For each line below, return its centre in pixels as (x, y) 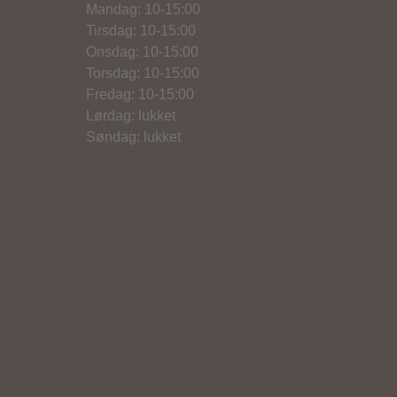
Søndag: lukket (133, 136)
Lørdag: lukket (131, 115)
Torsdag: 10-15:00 (143, 73)
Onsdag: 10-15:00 (142, 51)
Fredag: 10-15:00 (140, 94)
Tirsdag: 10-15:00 (141, 30)
